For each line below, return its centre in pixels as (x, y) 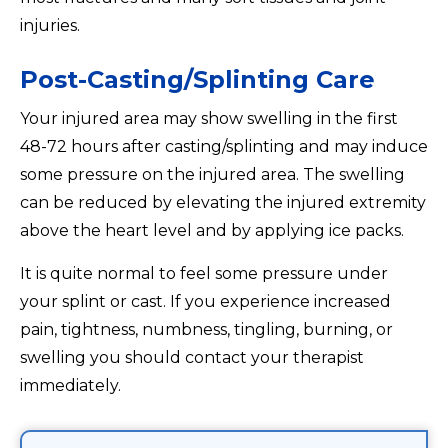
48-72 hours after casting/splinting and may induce (224, 147)
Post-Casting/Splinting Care (197, 80)
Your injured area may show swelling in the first (209, 119)
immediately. (70, 386)
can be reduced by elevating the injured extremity (223, 203)
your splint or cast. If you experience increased (205, 302)
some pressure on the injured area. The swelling (212, 175)
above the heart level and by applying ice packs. (212, 231)
